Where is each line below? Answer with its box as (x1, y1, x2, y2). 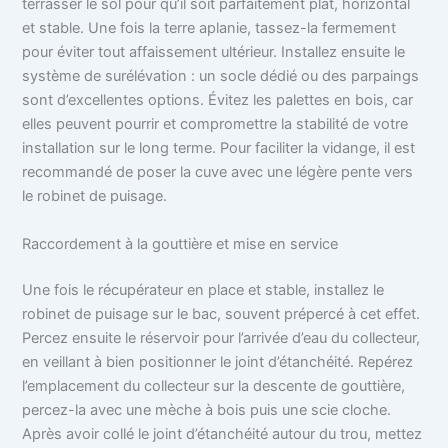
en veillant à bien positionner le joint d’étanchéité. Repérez (22, 352, 414, 371)
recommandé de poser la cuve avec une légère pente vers (22, 163, 414, 182)
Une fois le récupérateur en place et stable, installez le (22, 280, 385, 299)
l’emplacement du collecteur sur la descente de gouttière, (22, 376, 406, 395)
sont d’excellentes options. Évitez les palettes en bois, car (22, 91, 414, 110)
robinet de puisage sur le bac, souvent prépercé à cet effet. (22, 304, 421, 323)
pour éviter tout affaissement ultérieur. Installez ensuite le (22, 43, 406, 62)
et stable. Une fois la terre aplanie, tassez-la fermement (22, 19, 397, 38)
